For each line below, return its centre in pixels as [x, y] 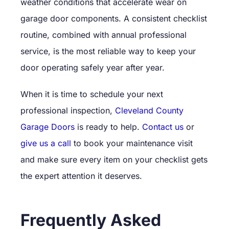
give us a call [46, 143]
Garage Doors [48, 127]
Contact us [163, 127]
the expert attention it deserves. [83, 176]
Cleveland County [149, 111]
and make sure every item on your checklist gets [114, 160]
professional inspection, [68, 111]
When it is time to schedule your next [92, 94]
